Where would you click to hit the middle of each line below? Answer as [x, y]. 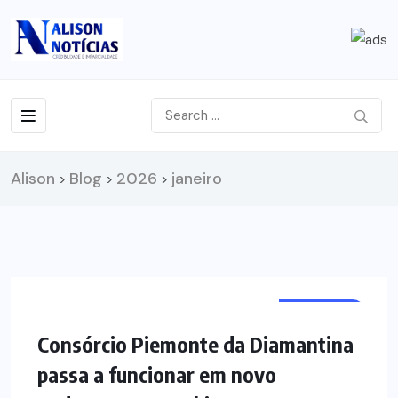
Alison [33, 179]
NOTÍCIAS [322, 312]
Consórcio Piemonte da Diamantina [195, 344]
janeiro [197, 179]
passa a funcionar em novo [157, 374]
